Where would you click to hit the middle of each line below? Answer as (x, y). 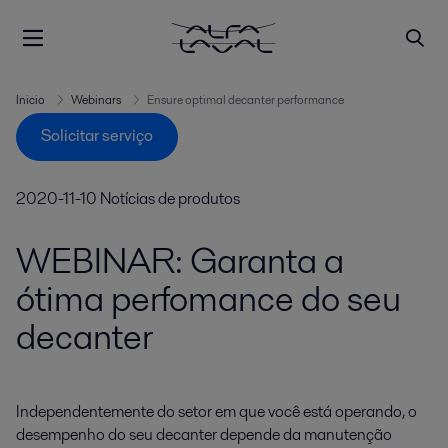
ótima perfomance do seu (208, 298)
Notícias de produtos (170, 198)
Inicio (30, 99)
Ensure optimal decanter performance (245, 99)
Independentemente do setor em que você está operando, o (216, 412)
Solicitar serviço (97, 136)
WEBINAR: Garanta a (180, 260)
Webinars (96, 99)
